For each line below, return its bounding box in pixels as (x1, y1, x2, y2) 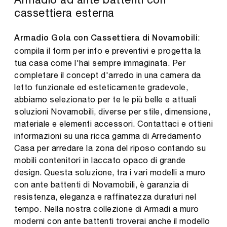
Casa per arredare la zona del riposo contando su (14, 143, 206, 153)
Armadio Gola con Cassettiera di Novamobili (14, 34, 198, 42)
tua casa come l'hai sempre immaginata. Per (14, 58, 185, 67)
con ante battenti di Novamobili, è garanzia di (14, 179, 188, 189)
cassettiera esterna (14, 6, 115, 19)
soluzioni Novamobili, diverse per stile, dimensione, (14, 106, 210, 116)
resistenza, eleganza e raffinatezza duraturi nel (14, 192, 196, 201)
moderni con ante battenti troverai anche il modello (14, 216, 210, 225)
